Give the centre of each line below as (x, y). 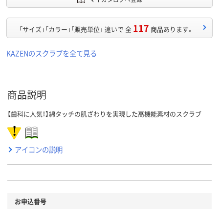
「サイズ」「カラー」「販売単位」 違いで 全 (75, 29)
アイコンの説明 (39, 150)
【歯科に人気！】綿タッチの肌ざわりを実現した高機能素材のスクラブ (104, 114)
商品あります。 (172, 29)
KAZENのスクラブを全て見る (52, 53)
